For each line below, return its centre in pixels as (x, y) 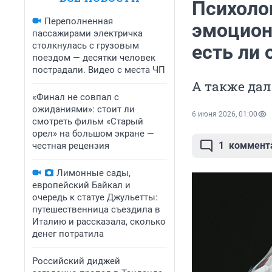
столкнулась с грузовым (86, 46)
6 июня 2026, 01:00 (225, 114)
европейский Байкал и (81, 185)
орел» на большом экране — (93, 134)
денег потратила (68, 234)
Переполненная (79, 21)
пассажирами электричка (87, 33)
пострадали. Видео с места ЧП (99, 70)
